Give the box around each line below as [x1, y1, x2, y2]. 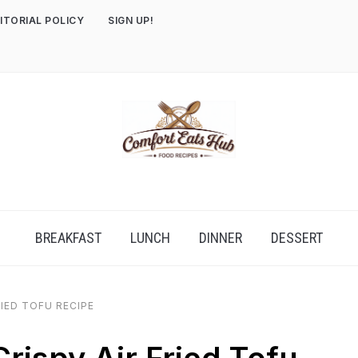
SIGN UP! [108, 14, 153, 26]
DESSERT [271, 229, 323, 246]
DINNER [199, 229, 242, 246]
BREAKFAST [35, 229, 101, 246]
